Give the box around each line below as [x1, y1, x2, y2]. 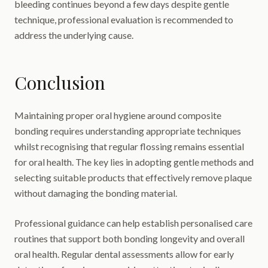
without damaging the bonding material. [14, 187, 177, 199]
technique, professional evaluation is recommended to [14, 14, 233, 25]
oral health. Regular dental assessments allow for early [14, 248, 234, 260]
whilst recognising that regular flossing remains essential [14, 141, 244, 152]
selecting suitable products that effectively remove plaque [14, 172, 252, 183]
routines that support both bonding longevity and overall [14, 233, 245, 244]
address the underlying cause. [14, 29, 133, 41]
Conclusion [14, 71, 105, 95]
